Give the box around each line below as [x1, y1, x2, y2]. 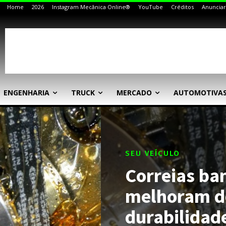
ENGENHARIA [4, 88, 49, 97]
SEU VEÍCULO [125, 148, 180, 158]
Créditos [171, 3, 194, 11]
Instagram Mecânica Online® [52, 3, 130, 11]
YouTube [138, 3, 163, 11]
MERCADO [117, 88, 152, 97]
